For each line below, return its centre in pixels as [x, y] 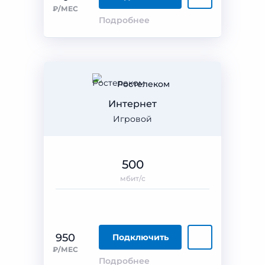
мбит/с [132, 178]
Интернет [132, 104]
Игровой [132, 119]
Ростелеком [143, 84]
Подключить [140, 237]
